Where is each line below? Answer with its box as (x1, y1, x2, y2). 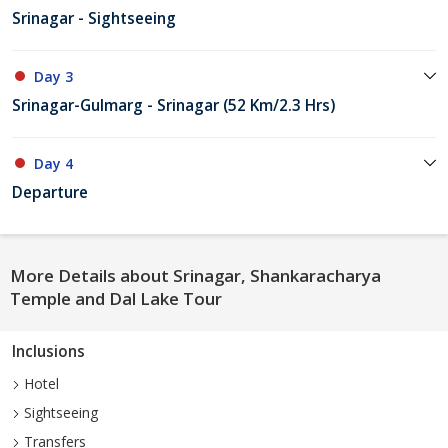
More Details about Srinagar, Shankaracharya (10, 264, 381, 288)
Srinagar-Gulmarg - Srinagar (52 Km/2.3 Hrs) (12, 95, 335, 117)
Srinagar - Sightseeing (12, 8, 176, 30)
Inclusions (12, 341, 85, 363)
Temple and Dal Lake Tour (10, 287, 222, 311)
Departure (12, 182, 88, 204)
